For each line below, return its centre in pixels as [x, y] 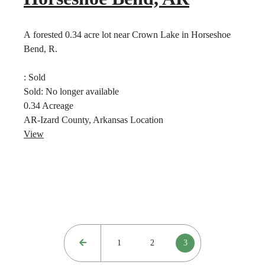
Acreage [58, 106]
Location [147, 120]
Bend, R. [41, 49]
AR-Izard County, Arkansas [77, 120]
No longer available [82, 92]
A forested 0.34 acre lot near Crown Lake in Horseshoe [127, 35]
